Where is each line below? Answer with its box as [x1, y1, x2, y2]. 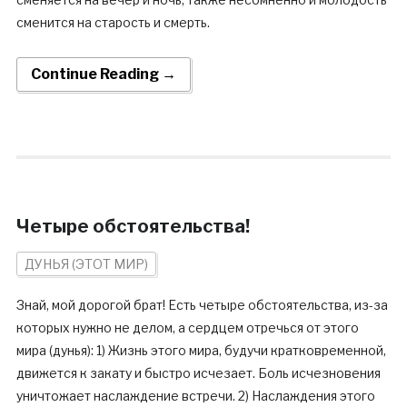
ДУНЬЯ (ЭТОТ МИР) [24, 256, 148, 272]
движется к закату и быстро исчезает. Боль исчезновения [15, 365, 381, 381]
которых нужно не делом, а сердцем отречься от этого [15, 320, 359, 335]
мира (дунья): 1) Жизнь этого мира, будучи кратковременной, [15, 342, 386, 358]
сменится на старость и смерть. [15, 15, 210, 30]
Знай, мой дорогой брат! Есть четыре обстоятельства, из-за [15, 297, 388, 313]
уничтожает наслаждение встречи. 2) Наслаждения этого [15, 388, 375, 403]
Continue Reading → [30, 65, 176, 83]
